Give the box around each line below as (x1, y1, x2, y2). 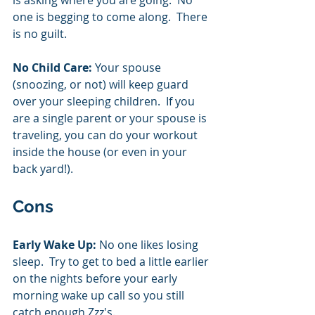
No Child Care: (13, 59, 95, 75)
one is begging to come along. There (13, 8, 210, 25)
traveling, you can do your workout (13, 127, 200, 143)
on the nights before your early (13, 270, 180, 286)
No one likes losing (96, 236, 201, 252)
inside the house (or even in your (13, 143, 190, 160)
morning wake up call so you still (13, 287, 187, 303)
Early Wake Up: (13, 236, 96, 252)
